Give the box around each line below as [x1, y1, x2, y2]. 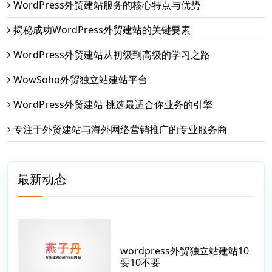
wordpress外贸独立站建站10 [120, 243, 250, 257]
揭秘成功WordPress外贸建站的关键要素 [13, 23, 191, 37]
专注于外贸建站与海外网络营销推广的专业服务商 [13, 123, 227, 137]
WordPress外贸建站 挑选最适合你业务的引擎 [13, 98, 212, 112]
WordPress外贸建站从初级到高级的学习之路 [13, 48, 210, 62]
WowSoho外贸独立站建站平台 [13, 73, 148, 87]
